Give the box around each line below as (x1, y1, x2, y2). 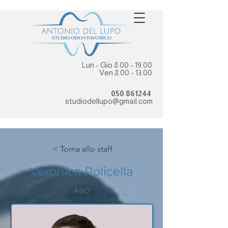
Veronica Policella (30, 164, 133, 179)
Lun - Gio (82, 61, 114, 69)
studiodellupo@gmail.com (65, 97, 153, 105)
